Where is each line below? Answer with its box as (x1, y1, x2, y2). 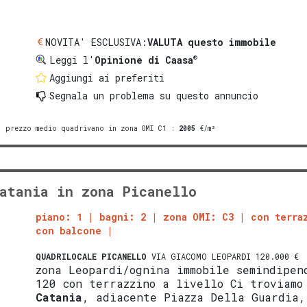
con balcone (36, 223, 102, 237)
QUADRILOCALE (36, 250, 97, 262)
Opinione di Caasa (95, 53, 194, 66)
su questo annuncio (154, 88, 259, 102)
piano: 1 (36, 210, 83, 223)
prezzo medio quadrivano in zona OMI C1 (5, 123, 167, 133)
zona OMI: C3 (163, 210, 234, 223)
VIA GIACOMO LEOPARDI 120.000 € (147, 250, 299, 262)
